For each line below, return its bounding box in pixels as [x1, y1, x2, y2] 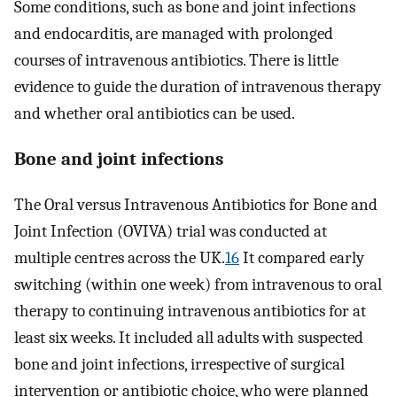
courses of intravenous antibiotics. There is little [14, 51, 339, 71]
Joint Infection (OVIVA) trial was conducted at [14, 221, 327, 241]
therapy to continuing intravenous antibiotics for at [14, 300, 366, 321]
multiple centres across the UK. [14, 247, 225, 268]
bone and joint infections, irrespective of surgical [14, 354, 345, 374]
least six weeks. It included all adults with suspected [14, 327, 363, 347]
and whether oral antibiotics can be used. [14, 104, 295, 124]
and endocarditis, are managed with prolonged [14, 24, 333, 44]
